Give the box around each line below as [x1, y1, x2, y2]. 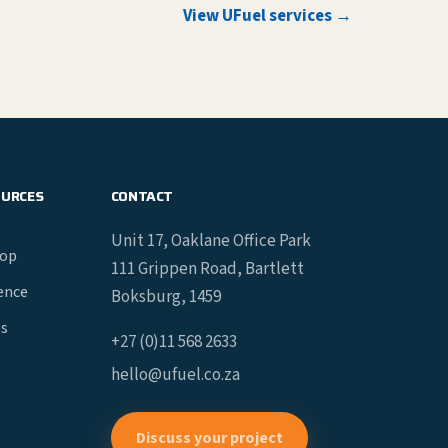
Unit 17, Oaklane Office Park [110, 229, 311, 253]
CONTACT [110, 185, 174, 207]
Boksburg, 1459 [110, 285, 221, 309]
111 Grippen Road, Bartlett [110, 257, 304, 281]
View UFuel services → [183, 4, 352, 28]
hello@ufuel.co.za [110, 363, 240, 387]
